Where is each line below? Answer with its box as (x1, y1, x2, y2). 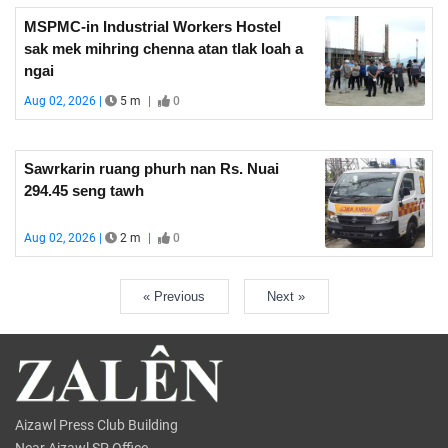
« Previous (143, 288, 205, 304)
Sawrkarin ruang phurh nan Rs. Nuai (23, 160, 279, 177)
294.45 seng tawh (23, 182, 144, 199)
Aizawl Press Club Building (15, 417, 178, 433)
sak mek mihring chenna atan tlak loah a (23, 39, 303, 57)
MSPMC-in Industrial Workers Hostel (23, 17, 281, 35)
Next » (267, 288, 305, 304)
